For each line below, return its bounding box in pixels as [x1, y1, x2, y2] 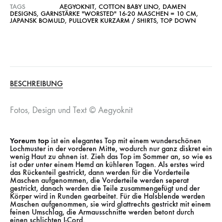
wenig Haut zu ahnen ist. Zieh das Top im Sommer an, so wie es [10, 151, 212, 161]
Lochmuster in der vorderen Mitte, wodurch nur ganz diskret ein [10, 143, 212, 153]
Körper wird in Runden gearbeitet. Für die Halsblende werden [10, 191, 205, 201]
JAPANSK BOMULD [10, 16, 65, 25]
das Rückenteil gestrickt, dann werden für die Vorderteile [10, 167, 190, 177]
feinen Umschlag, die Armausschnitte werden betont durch [10, 207, 194, 217]
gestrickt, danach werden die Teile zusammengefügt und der [10, 183, 200, 193]
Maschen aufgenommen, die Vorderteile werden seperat [10, 175, 189, 185]
